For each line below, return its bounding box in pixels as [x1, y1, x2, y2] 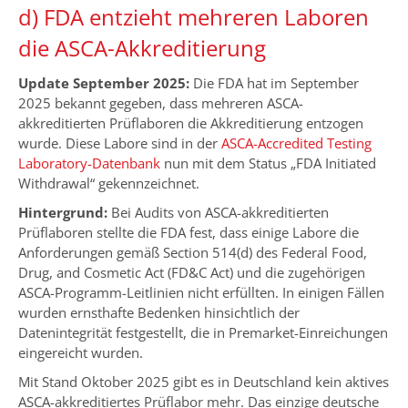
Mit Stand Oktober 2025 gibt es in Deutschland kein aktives [18, 372, 389, 391]
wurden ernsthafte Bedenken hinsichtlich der [18, 302, 300, 321]
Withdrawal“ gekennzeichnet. [18, 173, 199, 192]
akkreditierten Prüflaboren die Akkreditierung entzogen [18, 113, 363, 132]
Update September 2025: [18, 73, 189, 92]
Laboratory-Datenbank [18, 153, 160, 172]
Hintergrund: [18, 202, 107, 221]
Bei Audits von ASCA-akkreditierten [107, 202, 329, 221]
